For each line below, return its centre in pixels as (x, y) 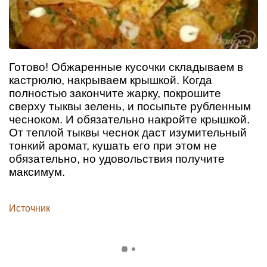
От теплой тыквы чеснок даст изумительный (128, 132)
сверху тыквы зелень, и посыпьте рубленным (130, 106)
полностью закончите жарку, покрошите (115, 93)
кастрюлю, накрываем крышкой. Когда (111, 80)
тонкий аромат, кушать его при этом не (113, 145)
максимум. (37, 172)
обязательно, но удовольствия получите (117, 159)
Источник (30, 209)
